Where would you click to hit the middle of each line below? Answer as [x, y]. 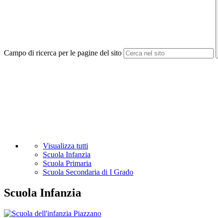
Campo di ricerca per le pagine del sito [63, 53]
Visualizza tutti [65, 146]
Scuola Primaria [67, 163]
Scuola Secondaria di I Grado [88, 172]
